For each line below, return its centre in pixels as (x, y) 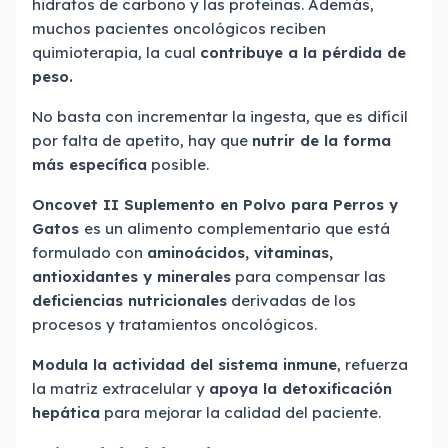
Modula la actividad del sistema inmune (184, 364)
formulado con (89, 252)
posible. (178, 164)
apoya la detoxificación (300, 388)
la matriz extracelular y (120, 388)
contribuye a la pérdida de (303, 52)
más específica (89, 164)
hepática (66, 412)
